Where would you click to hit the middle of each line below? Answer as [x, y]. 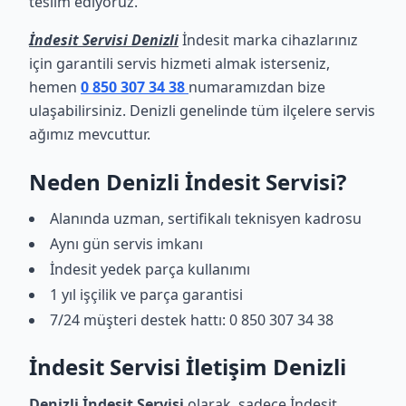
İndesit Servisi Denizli [104, 40]
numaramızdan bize [257, 87]
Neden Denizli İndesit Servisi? [188, 182]
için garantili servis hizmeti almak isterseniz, [179, 63]
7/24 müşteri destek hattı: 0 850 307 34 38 [192, 320]
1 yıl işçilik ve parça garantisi [146, 295]
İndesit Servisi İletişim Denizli [188, 367]
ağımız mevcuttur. [90, 134]
